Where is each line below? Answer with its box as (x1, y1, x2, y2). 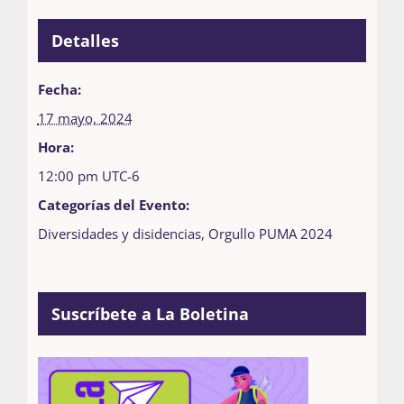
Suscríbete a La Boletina (50, 302, 249, 325)
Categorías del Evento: (37, 195, 189, 214)
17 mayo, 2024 (37, 108, 133, 127)
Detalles (50, 29, 119, 51)
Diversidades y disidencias (37, 224, 201, 243)
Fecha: (37, 79, 81, 98)
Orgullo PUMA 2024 (207, 224, 333, 243)
